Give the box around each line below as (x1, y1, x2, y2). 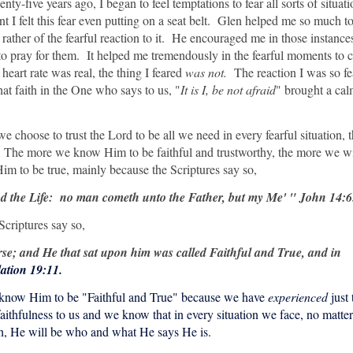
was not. (185, 64, 227, 80)
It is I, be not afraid (180, 81, 276, 98)
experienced (268, 288, 328, 305)
